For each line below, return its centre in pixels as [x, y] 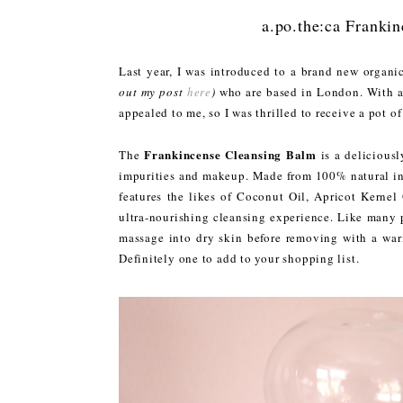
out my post [153, 91]
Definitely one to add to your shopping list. [239, 258]
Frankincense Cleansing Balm [230, 154]
